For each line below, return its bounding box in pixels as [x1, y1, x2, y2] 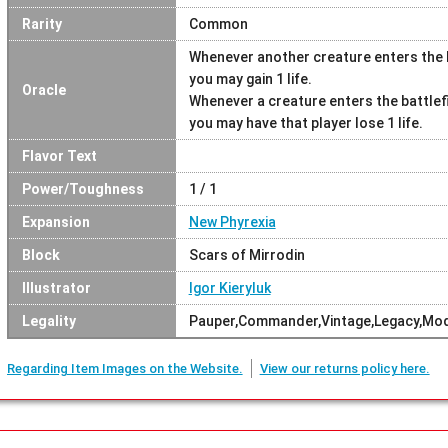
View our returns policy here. [259, 360, 430, 376]
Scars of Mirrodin [188, 246, 305, 263]
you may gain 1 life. [188, 70, 312, 87]
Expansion [21, 213, 90, 230]
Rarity [21, 15, 62, 32]
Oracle [21, 81, 66, 98]
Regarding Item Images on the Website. [6, 360, 243, 376]
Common [188, 15, 248, 32]
